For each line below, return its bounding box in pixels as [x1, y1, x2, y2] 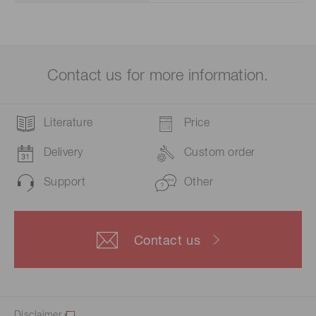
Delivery [44, 147, 83, 159]
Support [44, 177, 86, 188]
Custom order [184, 147, 255, 159]
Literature [44, 118, 93, 129]
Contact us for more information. [47, 68, 269, 84]
